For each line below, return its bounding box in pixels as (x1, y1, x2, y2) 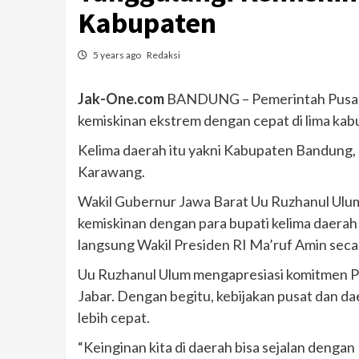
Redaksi (147, 48, 180, 61)
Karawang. (78, 162, 145, 180)
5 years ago (93, 48, 143, 61)
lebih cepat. (78, 308, 150, 326)
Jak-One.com (78, 89, 164, 107)
